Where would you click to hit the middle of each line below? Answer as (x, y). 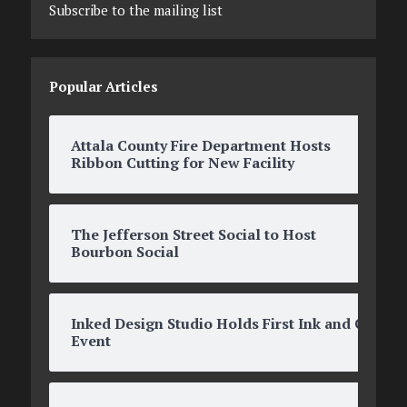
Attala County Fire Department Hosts (200, 145)
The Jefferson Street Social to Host (193, 234)
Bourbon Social (124, 251)
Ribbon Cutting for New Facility (182, 162)
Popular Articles (103, 86)
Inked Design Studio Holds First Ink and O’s (223, 323)
